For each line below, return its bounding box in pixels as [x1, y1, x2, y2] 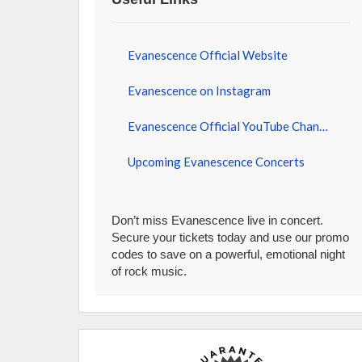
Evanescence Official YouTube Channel [319, 119, 329, 133]
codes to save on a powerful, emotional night [112, 247, 346, 261]
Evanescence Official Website [128, 48, 288, 62]
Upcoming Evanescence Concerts [128, 154, 305, 169]
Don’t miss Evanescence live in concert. [112, 213, 324, 227]
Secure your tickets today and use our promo [112, 230, 350, 244]
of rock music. [112, 264, 187, 278]
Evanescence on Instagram [128, 83, 271, 98]
